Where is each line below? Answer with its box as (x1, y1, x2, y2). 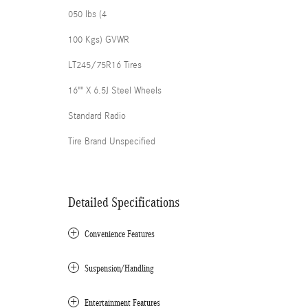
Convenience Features (85, 228, 155, 239)
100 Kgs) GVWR (68, 34, 129, 45)
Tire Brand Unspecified (68, 135, 155, 147)
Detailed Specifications (68, 194, 179, 210)
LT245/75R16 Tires (68, 59, 142, 71)
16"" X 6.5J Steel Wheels (68, 85, 162, 96)
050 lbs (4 (68, 8, 107, 20)
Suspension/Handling (85, 263, 154, 274)
